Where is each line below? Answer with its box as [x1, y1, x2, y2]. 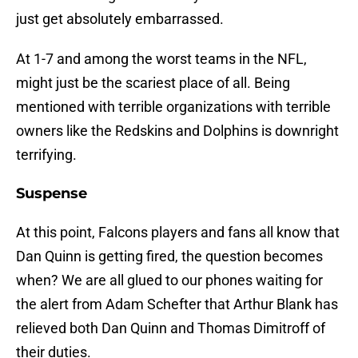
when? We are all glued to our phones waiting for [16, 272, 323, 289]
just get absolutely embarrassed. [16, 10, 224, 28]
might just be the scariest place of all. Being [16, 74, 290, 92]
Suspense [16, 185, 87, 203]
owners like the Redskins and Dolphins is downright [16, 122, 339, 140]
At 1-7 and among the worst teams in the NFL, [16, 50, 307, 68]
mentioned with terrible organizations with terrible [16, 98, 331, 116]
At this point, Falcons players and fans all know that [16, 224, 340, 241]
